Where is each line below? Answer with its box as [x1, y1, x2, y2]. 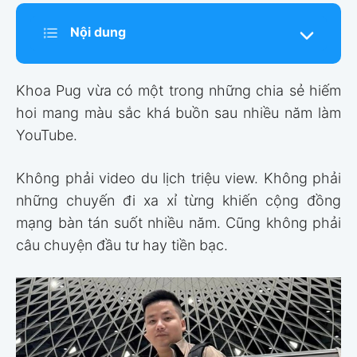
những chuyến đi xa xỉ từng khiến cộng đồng [16, 191, 341, 209]
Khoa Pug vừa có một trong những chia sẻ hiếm [16, 81, 341, 99]
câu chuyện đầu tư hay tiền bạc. [16, 236, 228, 253]
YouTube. [16, 126, 77, 143]
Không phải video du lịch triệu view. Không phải [16, 169, 341, 186]
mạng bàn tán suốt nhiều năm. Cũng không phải [16, 214, 341, 231]
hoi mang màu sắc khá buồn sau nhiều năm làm [16, 104, 341, 121]
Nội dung [70, 24, 126, 41]
